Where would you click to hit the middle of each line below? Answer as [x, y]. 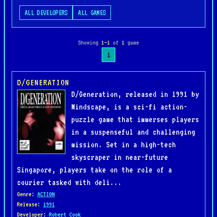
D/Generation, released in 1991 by [135, 94]
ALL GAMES [92, 13]
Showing [90, 42]
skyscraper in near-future [120, 157]
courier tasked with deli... [69, 182]
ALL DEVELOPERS [46, 13]
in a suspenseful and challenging [133, 132]
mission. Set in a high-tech [124, 145]
